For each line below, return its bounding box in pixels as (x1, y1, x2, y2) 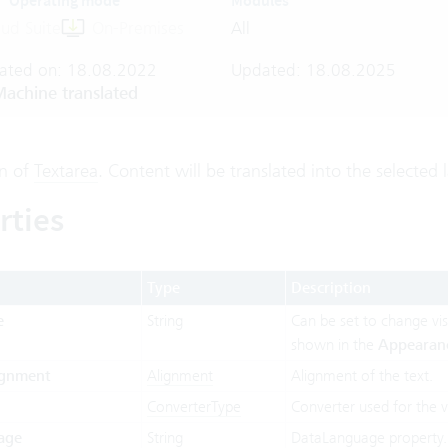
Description (290, 278, 371, 298)
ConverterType (146, 397, 241, 416)
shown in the (290, 335, 378, 354)
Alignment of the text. (290, 366, 433, 385)
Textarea (33, 159, 98, 182)
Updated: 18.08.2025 (230, 60, 396, 80)
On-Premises (92, 18, 184, 38)
